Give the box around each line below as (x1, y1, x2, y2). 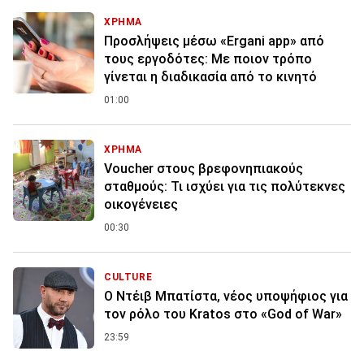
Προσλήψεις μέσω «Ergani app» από (104, 33, 324, 50)
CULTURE (104, 271, 153, 284)
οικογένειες (104, 197, 178, 213)
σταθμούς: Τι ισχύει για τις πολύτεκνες (104, 179, 345, 195)
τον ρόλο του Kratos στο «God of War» (104, 306, 342, 323)
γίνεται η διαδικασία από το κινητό (104, 69, 317, 85)
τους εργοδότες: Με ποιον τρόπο (104, 51, 312, 67)
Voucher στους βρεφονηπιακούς (104, 161, 303, 177)
